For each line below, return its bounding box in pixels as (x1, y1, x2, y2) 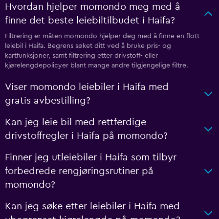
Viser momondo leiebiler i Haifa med (5, 82, 169, 92)
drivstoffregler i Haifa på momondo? (5, 131, 168, 141)
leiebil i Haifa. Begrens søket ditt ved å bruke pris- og (5, 43, 171, 49)
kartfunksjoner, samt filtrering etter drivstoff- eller (5, 52, 158, 59)
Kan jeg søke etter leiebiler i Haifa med (5, 201, 180, 211)
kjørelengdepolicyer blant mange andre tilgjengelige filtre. (5, 62, 188, 69)
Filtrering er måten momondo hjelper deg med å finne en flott (5, 33, 199, 40)
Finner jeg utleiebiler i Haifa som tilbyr (5, 153, 176, 162)
